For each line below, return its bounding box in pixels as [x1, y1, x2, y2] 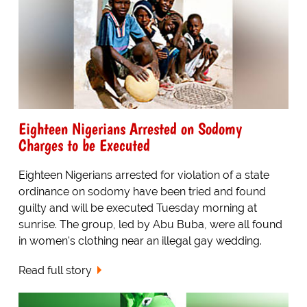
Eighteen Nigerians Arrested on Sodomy [18, 118, 242, 138]
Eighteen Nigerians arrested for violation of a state [18, 168, 269, 182]
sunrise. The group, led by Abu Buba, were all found [18, 217, 282, 231]
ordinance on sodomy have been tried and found [18, 184, 266, 198]
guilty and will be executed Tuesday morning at [18, 201, 257, 214]
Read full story [18, 263, 92, 277]
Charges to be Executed [18, 134, 150, 155]
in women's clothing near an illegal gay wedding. [18, 234, 262, 247]
